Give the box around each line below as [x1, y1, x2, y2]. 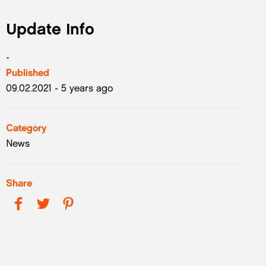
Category [5, 122, 47, 134]
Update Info [5, 18, 94, 39]
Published [5, 66, 49, 78]
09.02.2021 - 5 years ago [5, 82, 113, 94]
